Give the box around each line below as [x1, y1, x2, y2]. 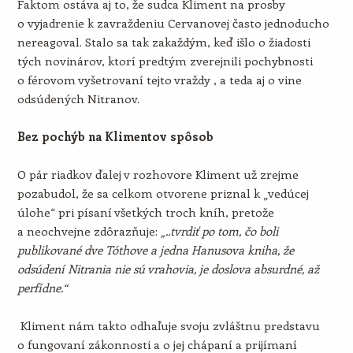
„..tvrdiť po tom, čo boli [160, 223, 278, 239]
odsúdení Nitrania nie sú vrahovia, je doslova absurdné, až [17, 261, 319, 277]
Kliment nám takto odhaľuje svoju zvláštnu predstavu [20, 318, 320, 333]
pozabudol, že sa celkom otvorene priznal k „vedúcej [17, 185, 309, 201]
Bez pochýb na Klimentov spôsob [17, 128, 214, 144]
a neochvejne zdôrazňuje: [17, 223, 161, 239]
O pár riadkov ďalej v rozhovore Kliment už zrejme [17, 166, 299, 182]
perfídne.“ [17, 280, 68, 295]
